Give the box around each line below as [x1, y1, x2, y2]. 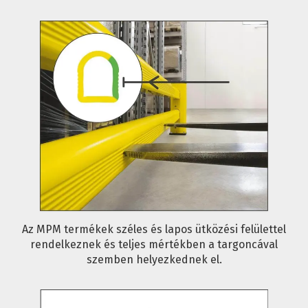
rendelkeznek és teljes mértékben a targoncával [30, 237, 278, 251]
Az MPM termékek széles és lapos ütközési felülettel [22, 222, 286, 236]
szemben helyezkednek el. [86, 252, 222, 266]
